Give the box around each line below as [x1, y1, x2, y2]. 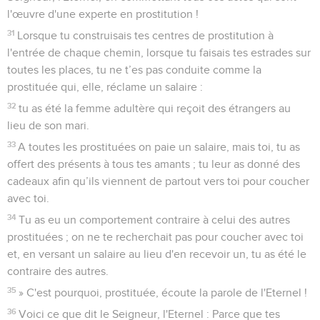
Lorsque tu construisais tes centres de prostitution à [17, 29, 274, 41]
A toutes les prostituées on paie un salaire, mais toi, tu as [18, 141, 301, 153]
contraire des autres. [7, 265, 109, 277]
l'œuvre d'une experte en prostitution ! [7, 8, 199, 20]
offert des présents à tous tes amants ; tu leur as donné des [7, 158, 300, 170]
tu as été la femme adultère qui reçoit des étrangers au [19, 102, 291, 114]
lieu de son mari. [7, 119, 89, 131]
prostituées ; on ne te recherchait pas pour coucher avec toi [7, 231, 304, 243]
